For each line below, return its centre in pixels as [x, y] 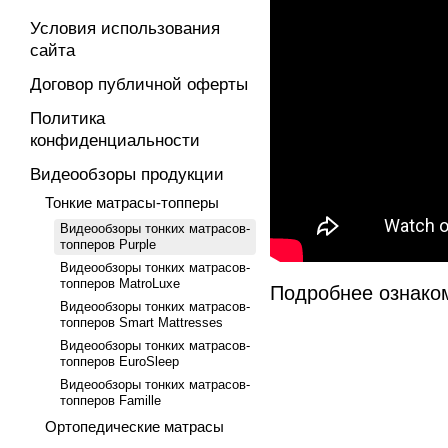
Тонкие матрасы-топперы [132, 202]
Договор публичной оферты [139, 84]
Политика [67, 118]
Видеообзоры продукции [127, 174]
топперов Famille [110, 400]
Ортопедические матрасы [134, 426]
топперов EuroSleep [119, 361]
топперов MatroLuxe [120, 283]
